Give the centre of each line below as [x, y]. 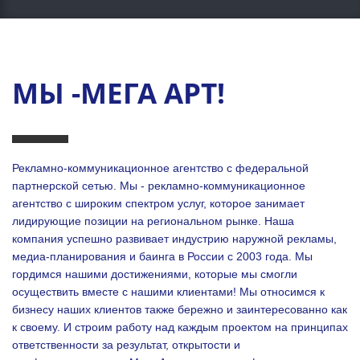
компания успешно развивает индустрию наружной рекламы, [174, 238]
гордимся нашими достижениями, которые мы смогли [155, 274]
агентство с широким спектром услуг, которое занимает [158, 203]
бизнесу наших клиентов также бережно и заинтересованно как [180, 309]
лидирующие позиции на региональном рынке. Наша [153, 221]
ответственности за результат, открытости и [126, 344]
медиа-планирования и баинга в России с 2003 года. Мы [162, 256]
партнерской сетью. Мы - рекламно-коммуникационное [159, 185]
